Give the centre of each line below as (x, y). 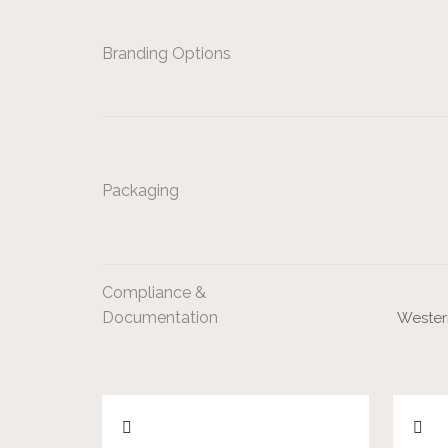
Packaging (140, 191)
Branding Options (166, 54)
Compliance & (154, 293)
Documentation (160, 318)
